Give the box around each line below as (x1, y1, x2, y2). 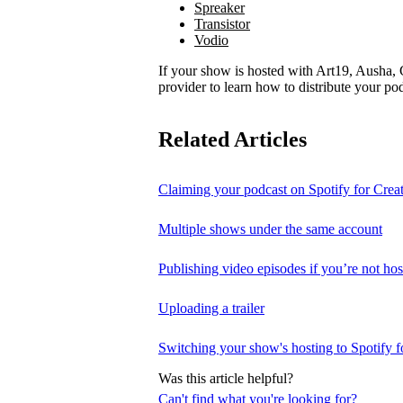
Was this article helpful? (158, 370, 293, 386)
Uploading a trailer (158, 300, 264, 316)
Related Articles (158, 127, 307, 151)
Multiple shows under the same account (158, 220, 382, 237)
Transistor (194, 15, 250, 31)
